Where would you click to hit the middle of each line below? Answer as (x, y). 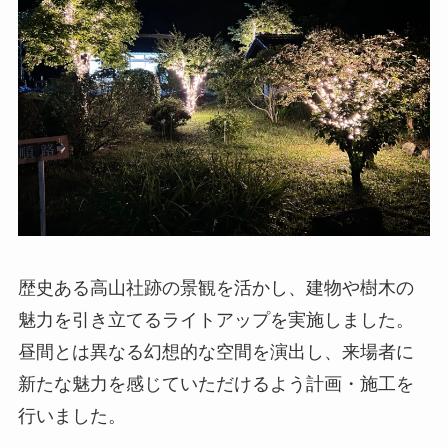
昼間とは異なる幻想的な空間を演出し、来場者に (215, 352)
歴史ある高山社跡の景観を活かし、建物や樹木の (215, 288)
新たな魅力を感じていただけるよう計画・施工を (215, 384)
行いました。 (71, 416)
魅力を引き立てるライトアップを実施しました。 (215, 320)
